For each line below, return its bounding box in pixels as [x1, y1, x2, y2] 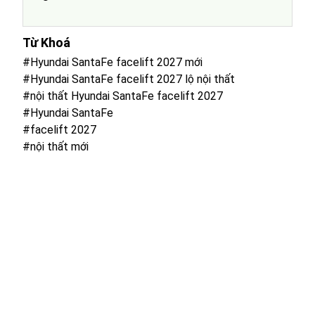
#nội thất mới [22, 139, 89, 153]
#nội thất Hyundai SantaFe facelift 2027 [22, 89, 223, 103]
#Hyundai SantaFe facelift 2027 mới [22, 55, 202, 69]
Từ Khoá [22, 34, 70, 50]
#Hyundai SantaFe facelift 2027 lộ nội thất [22, 72, 235, 86]
